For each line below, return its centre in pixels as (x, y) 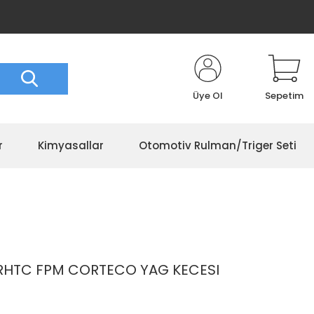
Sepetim (284, 96)
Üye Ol (208, 96)
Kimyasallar (71, 145)
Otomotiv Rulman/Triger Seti (218, 145)
